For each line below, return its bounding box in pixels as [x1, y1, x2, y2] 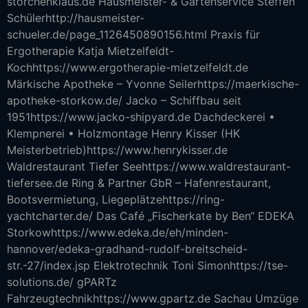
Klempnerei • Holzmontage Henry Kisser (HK [7, 126, 240, 140]
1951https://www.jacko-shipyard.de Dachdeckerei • [7, 110, 275, 124]
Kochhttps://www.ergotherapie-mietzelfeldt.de [7, 60, 248, 74]
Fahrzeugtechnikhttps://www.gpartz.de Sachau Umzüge [7, 291, 298, 305]
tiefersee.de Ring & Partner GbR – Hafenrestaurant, [7, 176, 271, 190]
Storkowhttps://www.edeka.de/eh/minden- [7, 225, 228, 239]
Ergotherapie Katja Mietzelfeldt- [7, 44, 174, 58]
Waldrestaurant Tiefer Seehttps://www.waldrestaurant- [7, 159, 291, 173]
